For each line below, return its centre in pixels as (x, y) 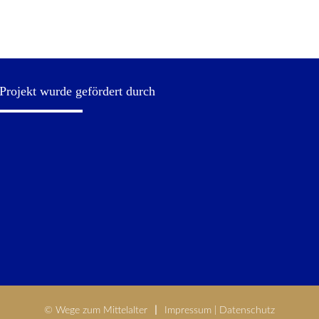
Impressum (188, 310)
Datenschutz (247, 310)
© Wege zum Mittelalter (96, 310)
